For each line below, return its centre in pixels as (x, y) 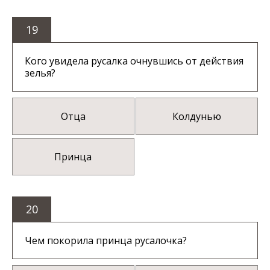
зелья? (40, 73)
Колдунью (197, 117)
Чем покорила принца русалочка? (106, 241)
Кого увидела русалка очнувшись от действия (134, 61)
